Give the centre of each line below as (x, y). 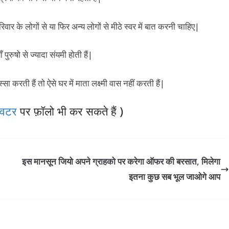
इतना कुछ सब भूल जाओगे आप (174, 177)
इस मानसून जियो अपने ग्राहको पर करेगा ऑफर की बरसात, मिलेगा (121, 162)
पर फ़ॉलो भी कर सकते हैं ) (70, 111)
